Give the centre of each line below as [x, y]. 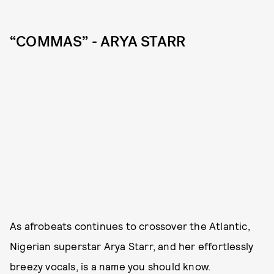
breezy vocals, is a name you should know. [110, 266]
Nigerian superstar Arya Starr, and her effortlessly [132, 246]
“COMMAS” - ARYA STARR [98, 42]
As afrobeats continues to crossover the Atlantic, [130, 226]
